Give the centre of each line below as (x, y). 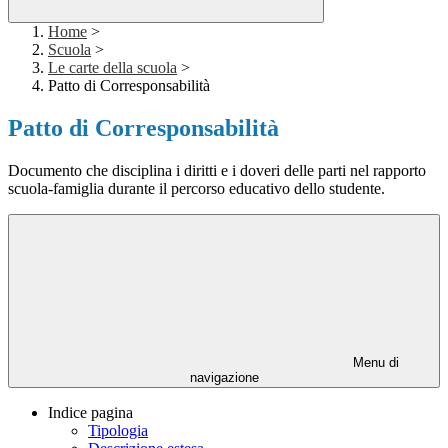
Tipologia (118, 431)
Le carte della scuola (112, 68)
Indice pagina (90, 413)
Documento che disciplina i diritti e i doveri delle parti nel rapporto (217, 171)
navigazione (224, 378)
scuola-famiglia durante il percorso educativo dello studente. (196, 189)
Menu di (374, 363)
